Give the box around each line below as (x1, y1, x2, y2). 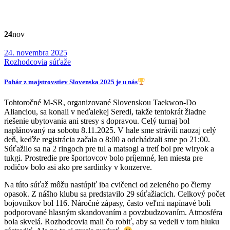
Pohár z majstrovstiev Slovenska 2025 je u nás (4, 78, 138, 86)
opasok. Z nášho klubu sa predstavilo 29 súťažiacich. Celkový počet (4, 189, 225, 198)
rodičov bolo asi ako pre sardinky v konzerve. (4, 162, 152, 171)
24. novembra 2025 (4, 48, 67, 57)
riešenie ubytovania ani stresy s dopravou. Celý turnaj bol (4, 116, 189, 125)
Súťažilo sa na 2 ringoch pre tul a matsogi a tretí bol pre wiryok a (4, 144, 214, 153)
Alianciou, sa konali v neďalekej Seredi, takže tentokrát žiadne (4, 107, 206, 116)
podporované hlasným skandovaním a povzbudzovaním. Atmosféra (4, 207, 222, 217)
